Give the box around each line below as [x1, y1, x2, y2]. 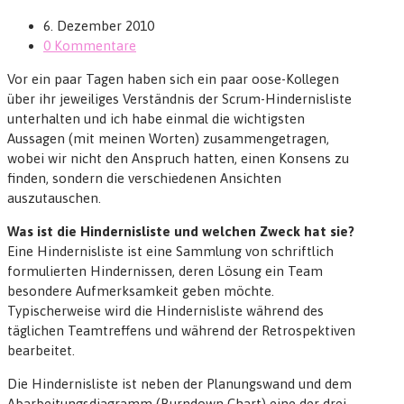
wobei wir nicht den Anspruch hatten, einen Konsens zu [7, 151, 349, 167]
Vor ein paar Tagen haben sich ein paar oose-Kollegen [7, 71, 339, 87]
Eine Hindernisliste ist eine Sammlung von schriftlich [7, 243, 334, 260]
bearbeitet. [7, 343, 75, 359]
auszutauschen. [7, 190, 101, 207]
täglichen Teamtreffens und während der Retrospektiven [7, 323, 355, 339]
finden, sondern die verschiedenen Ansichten [7, 170, 281, 187]
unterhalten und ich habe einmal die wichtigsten [7, 111, 305, 127]
